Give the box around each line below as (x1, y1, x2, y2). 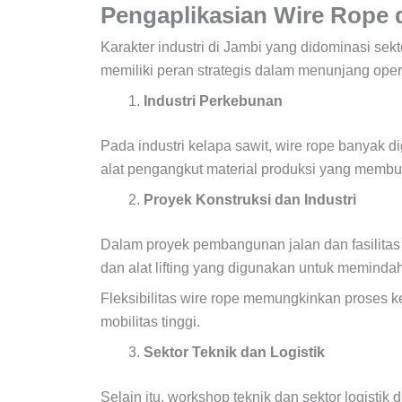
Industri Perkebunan (144, 92, 286, 109)
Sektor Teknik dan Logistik (144, 344, 328, 360)
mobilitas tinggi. (100, 313, 200, 329)
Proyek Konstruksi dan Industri (144, 191, 360, 207)
